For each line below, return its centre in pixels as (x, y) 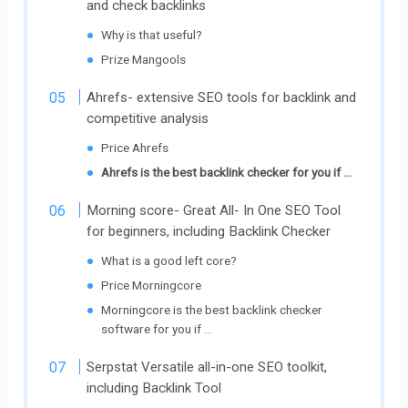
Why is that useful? (152, 35)
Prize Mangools (144, 60)
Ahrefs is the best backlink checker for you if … (227, 173)
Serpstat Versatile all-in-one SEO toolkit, (207, 367)
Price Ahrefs (135, 148)
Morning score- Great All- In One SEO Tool (214, 211)
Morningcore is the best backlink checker (212, 310)
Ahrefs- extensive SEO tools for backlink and (222, 98)
